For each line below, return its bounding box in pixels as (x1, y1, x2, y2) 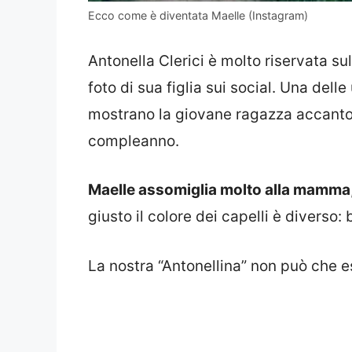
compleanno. (88, 131, 179, 150)
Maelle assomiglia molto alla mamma (88, 181, 350, 200)
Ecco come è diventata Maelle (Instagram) (88, 9, 308, 23)
